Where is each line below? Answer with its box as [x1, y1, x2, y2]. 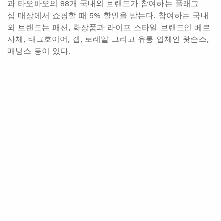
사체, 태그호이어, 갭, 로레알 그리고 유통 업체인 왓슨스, [7, 34, 209, 44]
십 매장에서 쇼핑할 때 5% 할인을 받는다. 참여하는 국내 [7, 10, 209, 20]
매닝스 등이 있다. [7, 46, 71, 56]
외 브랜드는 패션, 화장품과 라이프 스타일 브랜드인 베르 [7, 22, 211, 32]
